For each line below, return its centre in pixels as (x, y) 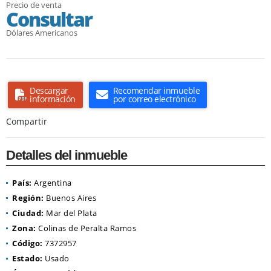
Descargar (49, 91)
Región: (28, 198)
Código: (28, 243)
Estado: (28, 259)
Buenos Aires (70, 198)
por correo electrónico (154, 99)
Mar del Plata (70, 213)
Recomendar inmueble (156, 91)
